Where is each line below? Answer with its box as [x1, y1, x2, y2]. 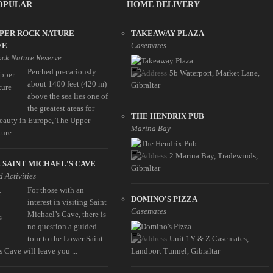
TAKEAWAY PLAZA [131, 29, 205, 38]
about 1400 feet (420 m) [27, 79, 107, 89]
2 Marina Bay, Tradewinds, [168, 151, 258, 161]
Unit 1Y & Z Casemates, [168, 234, 249, 244]
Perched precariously [27, 67, 97, 77]
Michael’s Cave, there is [27, 210, 107, 219]
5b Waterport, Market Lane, [168, 68, 260, 78]
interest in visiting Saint [27, 197, 107, 207]
